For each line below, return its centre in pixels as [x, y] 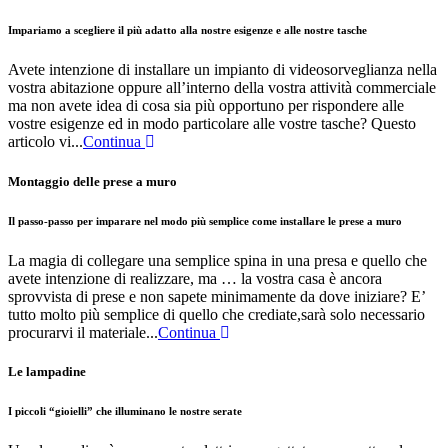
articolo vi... [45, 142]
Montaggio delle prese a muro [92, 181]
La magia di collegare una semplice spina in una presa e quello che [217, 260]
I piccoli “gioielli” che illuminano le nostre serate [125, 410]
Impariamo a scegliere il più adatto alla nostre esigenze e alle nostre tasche [187, 30]
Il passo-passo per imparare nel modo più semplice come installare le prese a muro [205, 220]
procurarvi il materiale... [83, 332]
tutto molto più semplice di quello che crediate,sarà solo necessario [216, 314]
